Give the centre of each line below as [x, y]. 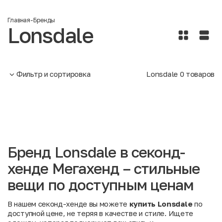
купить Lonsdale [161, 204]
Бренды [44, 20]
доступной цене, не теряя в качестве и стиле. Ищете [101, 213]
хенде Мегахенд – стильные [104, 169]
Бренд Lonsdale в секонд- [96, 152]
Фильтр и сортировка [54, 74]
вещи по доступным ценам [101, 185]
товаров [199, 74]
